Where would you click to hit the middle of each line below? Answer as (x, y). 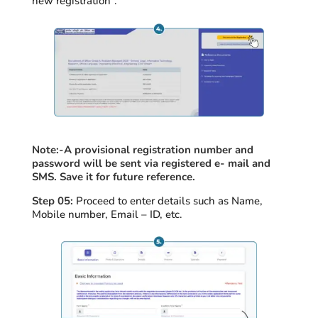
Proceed (95, 201)
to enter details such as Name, (188, 201)
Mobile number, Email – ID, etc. (107, 215)
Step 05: (52, 201)
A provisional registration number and (158, 150)
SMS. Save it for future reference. (113, 177)
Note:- (48, 150)
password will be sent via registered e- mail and (151, 164)
